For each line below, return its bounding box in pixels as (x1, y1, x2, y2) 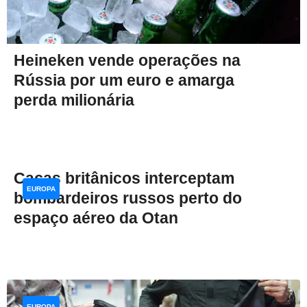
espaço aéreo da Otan (14, 209, 178, 228)
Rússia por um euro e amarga (14, 71, 234, 90)
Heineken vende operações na (14, 51, 241, 70)
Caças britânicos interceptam (14, 169, 234, 188)
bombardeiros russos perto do (14, 189, 242, 208)
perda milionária (14, 91, 134, 110)
